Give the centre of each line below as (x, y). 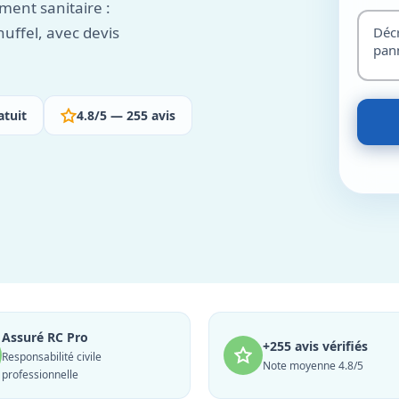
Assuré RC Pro (45, 337)
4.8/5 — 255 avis (126, 115)
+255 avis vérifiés (315, 346)
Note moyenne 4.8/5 (313, 366)
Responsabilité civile (52, 357)
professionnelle (40, 375)
